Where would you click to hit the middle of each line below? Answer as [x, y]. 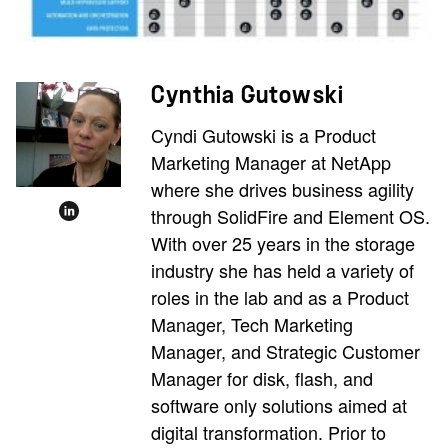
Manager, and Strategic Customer [285, 351]
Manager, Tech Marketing [252, 324]
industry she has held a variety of [282, 270]
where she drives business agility [282, 189]
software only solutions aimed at [279, 405]
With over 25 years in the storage [283, 243]
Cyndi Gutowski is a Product [263, 135]
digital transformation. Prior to [268, 432]
